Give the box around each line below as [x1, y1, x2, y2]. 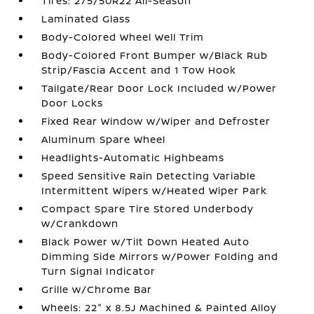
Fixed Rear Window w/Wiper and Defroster [41, 114, 271, 128]
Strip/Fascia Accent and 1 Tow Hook [41, 63, 237, 76]
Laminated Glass [41, 12, 131, 25]
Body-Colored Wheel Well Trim [41, 30, 205, 43]
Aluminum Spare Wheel [41, 132, 166, 146]
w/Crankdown [41, 217, 119, 230]
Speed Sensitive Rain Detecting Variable [41, 169, 257, 182]
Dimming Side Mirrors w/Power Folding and [41, 250, 279, 263]
